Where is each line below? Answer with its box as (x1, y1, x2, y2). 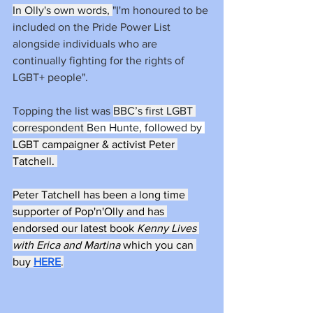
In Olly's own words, (13, 3, 112, 16)
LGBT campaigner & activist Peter (13, 138, 177, 150)
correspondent (13, 121, 87, 133)
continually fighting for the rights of (13, 54, 187, 66)
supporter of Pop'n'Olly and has (13, 205, 167, 217)
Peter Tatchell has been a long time (13, 188, 188, 201)
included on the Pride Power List (13, 20, 173, 33)
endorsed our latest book (13, 221, 137, 234)
